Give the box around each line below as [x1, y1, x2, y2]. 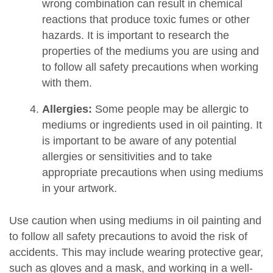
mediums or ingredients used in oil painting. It [41, 119, 262, 132]
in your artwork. [41, 182, 117, 195]
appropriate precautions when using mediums [41, 166, 263, 179]
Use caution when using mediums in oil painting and [9, 214, 261, 227]
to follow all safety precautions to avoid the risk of [9, 230, 247, 243]
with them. [41, 76, 92, 89]
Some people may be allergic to [91, 103, 249, 116]
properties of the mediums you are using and [41, 44, 259, 57]
